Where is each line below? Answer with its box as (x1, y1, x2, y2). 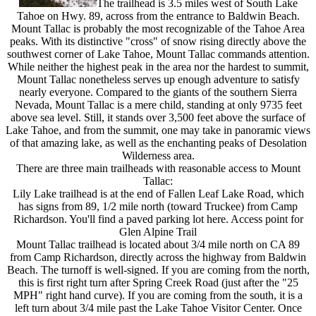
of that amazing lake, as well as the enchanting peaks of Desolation (9, 137, 307, 149)
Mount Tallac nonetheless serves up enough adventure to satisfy (16, 73, 300, 85)
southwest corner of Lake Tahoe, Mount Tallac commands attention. (6, 48, 310, 60)
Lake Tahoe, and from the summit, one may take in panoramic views (6, 124, 310, 136)
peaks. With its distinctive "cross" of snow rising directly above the (10, 35, 306, 47)
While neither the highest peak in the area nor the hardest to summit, (7, 61, 309, 73)
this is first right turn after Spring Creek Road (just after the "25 (18, 276, 298, 288)
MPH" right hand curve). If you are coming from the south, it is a (13, 289, 303, 301)
